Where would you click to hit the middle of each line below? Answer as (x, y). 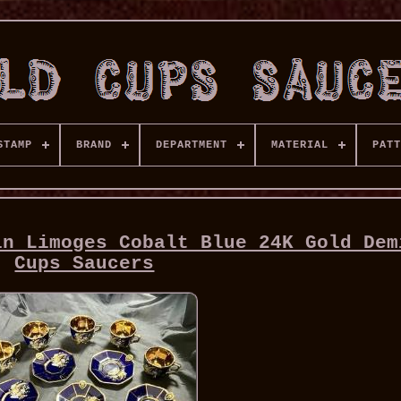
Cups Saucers (85, 264)
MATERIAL (299, 145)
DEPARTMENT (191, 145)
